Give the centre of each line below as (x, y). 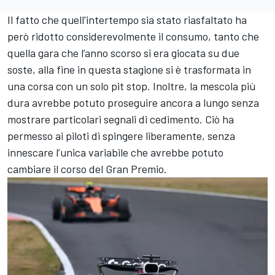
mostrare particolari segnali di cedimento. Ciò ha (121, 119)
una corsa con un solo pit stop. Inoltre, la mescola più (132, 86)
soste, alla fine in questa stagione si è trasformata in (129, 69)
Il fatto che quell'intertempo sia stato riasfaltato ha (127, 20)
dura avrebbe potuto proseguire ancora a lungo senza (133, 103)
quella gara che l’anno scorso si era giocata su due (123, 53)
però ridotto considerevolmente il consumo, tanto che (133, 36)
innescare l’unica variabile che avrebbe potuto (115, 152)
